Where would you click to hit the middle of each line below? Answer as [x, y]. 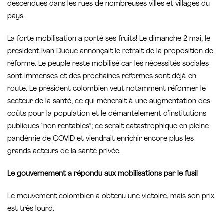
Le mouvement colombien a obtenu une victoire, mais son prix [111, 197]
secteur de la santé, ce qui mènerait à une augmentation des [109, 102]
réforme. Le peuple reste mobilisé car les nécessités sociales [108, 64]
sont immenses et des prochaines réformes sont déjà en [102, 77]
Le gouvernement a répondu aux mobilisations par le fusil [103, 174]
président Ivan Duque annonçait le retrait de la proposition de [110, 52]
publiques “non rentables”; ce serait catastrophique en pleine [108, 127]
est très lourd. [31, 209]
